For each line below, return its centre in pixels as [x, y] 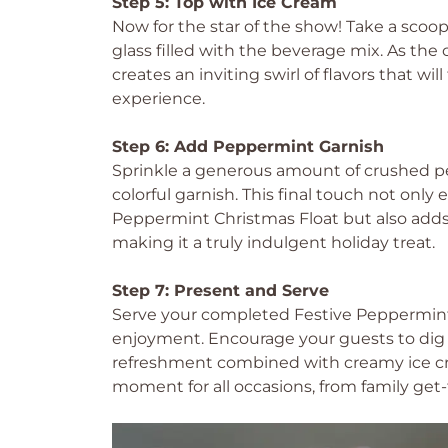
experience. [158, 98]
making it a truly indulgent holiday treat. [273, 242]
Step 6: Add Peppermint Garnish [248, 146]
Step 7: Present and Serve [220, 290]
